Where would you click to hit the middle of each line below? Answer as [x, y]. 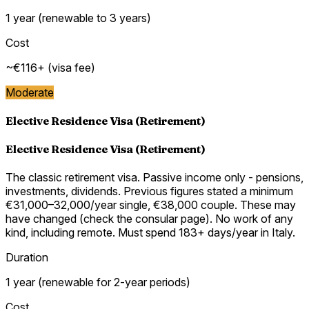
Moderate [30, 92]
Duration [27, 258]
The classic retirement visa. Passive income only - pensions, [154, 178]
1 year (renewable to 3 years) [78, 18]
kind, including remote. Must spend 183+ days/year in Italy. [150, 233]
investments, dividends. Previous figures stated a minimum [149, 191]
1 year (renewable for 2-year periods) [98, 282]
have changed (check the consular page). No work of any [149, 219]
